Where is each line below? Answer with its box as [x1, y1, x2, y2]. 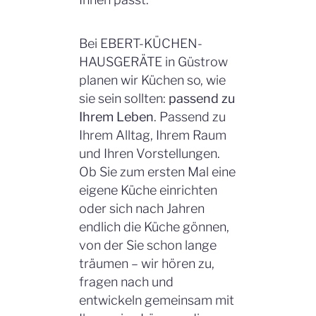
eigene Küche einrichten [79, 183, 217, 198]
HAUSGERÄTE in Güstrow [79, 54, 228, 70]
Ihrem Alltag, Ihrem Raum [79, 128, 226, 143]
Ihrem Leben [79, 109, 154, 125]
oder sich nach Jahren [79, 201, 205, 217]
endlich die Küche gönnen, [79, 219, 229, 235]
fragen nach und [79, 274, 174, 290]
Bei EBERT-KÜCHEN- [79, 36, 202, 51]
